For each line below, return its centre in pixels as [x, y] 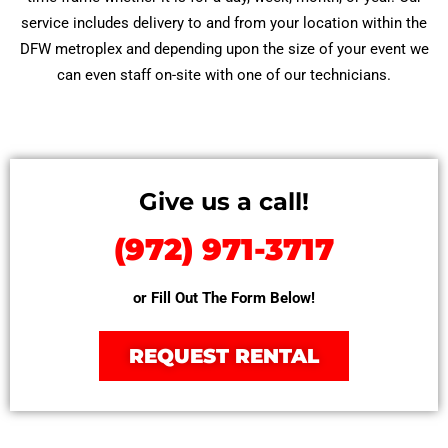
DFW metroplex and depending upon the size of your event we [224, 49]
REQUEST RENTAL [224, 356]
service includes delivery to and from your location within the [224, 23]
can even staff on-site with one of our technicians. [224, 75]
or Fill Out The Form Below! [224, 298]
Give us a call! [224, 201]
